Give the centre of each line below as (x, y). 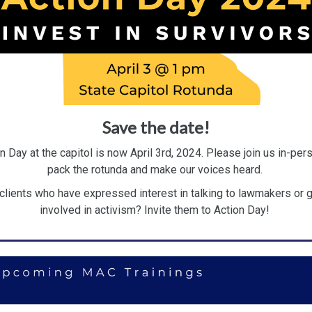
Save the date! (156, 127)
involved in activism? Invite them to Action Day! (156, 210)
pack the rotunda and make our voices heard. (156, 170)
